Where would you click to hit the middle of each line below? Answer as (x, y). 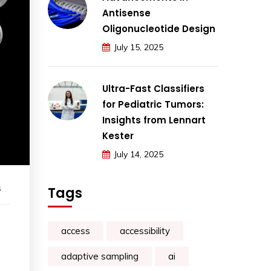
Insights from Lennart (154, 120)
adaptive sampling (100, 256)
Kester (118, 136)
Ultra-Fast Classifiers (153, 89)
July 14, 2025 (139, 154)
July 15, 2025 (139, 47)
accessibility (145, 231)
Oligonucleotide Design (159, 29)
